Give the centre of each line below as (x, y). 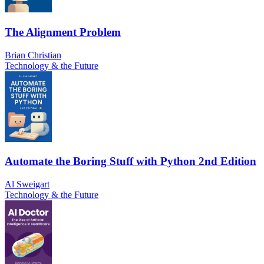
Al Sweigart (27, 184)
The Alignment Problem (63, 32)
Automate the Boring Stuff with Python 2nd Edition (131, 161)
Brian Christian (33, 55)
